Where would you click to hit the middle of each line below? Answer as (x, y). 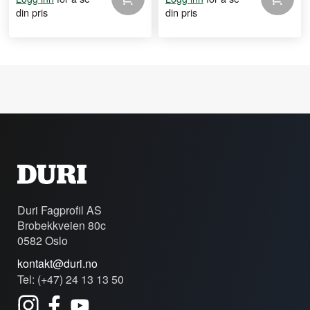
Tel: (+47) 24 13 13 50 (71, 280)
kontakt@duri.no (57, 264)
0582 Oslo (43, 241)
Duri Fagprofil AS (60, 210)
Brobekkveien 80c (62, 226)
